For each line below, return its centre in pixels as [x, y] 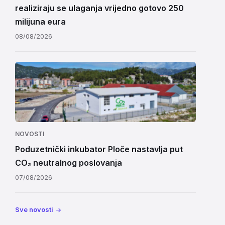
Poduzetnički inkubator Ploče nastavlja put [99, 149]
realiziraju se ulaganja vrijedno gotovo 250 [99, 8]
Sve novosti [34, 209]
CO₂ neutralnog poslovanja [69, 163]
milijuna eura [40, 22]
